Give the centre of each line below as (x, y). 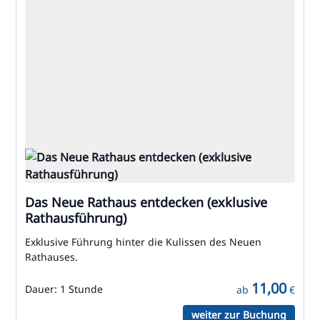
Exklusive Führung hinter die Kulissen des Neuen (143, 242)
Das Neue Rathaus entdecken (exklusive (146, 202)
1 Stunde (81, 289)
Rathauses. (51, 257)
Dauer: (42, 289)
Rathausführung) (76, 218)
